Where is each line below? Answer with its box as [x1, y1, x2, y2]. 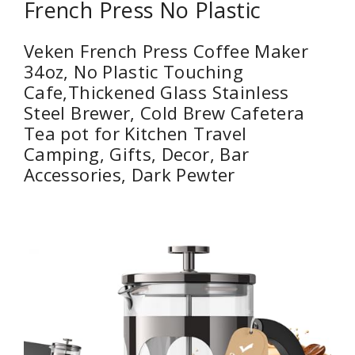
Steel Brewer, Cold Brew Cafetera [24, 101, 305, 125]
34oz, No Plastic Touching [24, 59, 243, 84]
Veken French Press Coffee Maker [24, 39, 309, 63]
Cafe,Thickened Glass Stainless [24, 80, 289, 105]
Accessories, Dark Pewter [24, 162, 235, 187]
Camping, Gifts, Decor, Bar [24, 142, 250, 166]
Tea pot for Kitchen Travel [24, 121, 247, 146]
